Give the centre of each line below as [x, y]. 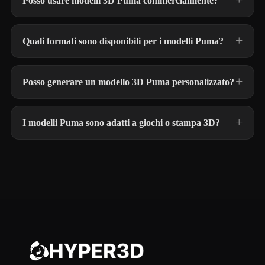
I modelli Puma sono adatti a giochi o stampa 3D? [121, 123]
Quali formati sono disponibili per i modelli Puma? [123, 41]
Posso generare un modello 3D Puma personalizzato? [128, 82]
